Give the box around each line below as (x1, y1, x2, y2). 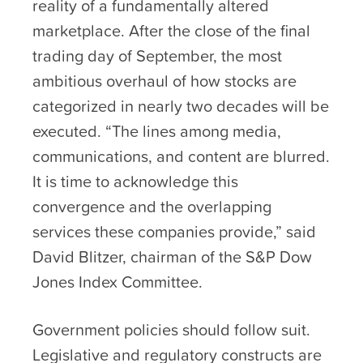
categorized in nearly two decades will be (32, 93, 329, 118)
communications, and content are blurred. (32, 143, 330, 169)
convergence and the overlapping (32, 194, 271, 219)
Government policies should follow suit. (32, 317, 310, 342)
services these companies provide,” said (32, 219, 316, 244)
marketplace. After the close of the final (32, 18, 310, 43)
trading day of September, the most (32, 43, 282, 68)
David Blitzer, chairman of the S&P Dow (32, 244, 312, 269)
